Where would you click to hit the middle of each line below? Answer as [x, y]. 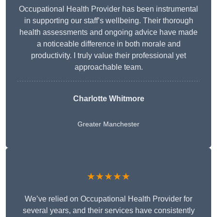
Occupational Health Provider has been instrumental [108, 9]
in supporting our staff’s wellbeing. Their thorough [108, 21]
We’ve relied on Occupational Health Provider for [108, 199]
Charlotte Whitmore [108, 99]
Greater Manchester [108, 124]
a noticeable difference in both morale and [108, 44]
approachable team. [108, 67]
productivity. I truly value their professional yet [108, 56]
